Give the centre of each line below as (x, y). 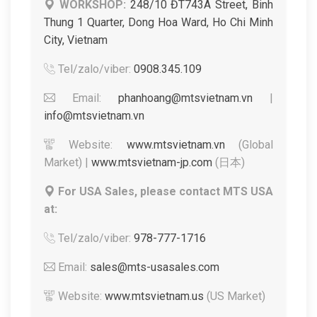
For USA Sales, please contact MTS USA (166, 191)
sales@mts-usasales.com (155, 267)
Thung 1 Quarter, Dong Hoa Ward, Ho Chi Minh (158, 22)
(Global (249, 145)
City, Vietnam (76, 40)
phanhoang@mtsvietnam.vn (185, 98)
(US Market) (235, 296)
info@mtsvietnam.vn (94, 116)
